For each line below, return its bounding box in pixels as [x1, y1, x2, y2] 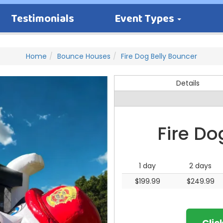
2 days [189, 161, 212, 171]
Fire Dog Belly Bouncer [121, 51, 197, 61]
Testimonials [10, 10, 74, 29]
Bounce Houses [57, 51, 111, 61]
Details [176, 78, 200, 88]
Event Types [114, 10, 177, 29]
